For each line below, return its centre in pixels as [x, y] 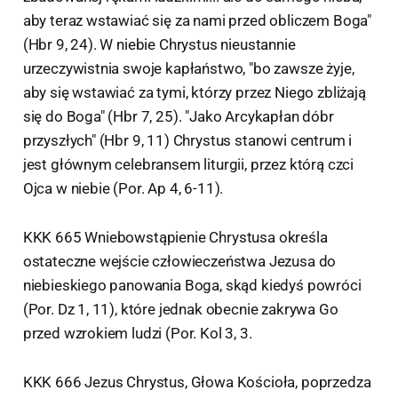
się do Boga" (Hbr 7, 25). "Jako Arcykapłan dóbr [178, 116]
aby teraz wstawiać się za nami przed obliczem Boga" [197, 20]
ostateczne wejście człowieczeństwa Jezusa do [179, 261]
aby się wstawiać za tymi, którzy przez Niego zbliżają [194, 92]
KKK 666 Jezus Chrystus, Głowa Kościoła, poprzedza [197, 382]
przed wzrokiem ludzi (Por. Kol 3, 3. [137, 333]
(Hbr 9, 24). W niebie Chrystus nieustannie [159, 44]
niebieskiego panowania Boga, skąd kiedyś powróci [192, 285]
